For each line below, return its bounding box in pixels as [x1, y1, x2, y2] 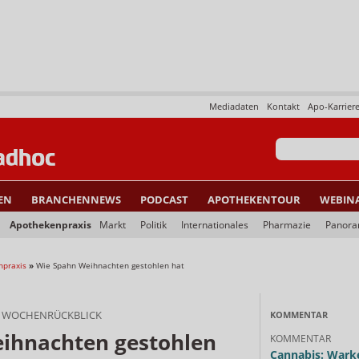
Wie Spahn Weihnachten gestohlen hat [36, 260, 184, 271]
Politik [140, 218, 167, 232]
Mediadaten [209, 100, 259, 112]
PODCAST [140, 192, 188, 207]
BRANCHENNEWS [31, 192, 121, 207]
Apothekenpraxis [10, 218, 91, 232]
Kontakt [267, 100, 300, 112]
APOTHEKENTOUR [208, 192, 301, 207]
